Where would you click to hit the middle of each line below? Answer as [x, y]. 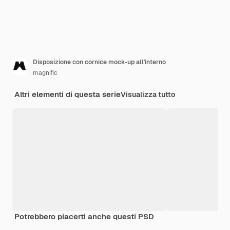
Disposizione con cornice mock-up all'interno [99, 62]
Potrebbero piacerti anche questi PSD [84, 216]
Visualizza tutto [148, 94]
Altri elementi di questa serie [68, 94]
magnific [45, 73]
